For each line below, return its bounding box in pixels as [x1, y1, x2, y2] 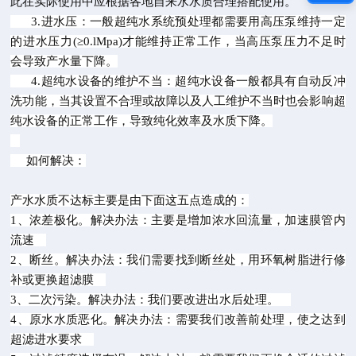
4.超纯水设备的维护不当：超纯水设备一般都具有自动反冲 [10, 75, 346, 87]
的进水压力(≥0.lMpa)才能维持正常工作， [10, 35, 234, 48]
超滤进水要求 [10, 333, 95, 346]
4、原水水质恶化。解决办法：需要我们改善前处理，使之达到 [10, 313, 346, 326]
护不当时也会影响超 [238, 95, 346, 107]
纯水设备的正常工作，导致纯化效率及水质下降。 [10, 114, 273, 127]
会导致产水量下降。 [10, 55, 118, 68]
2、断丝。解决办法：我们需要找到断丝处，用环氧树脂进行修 [10, 253, 346, 266]
